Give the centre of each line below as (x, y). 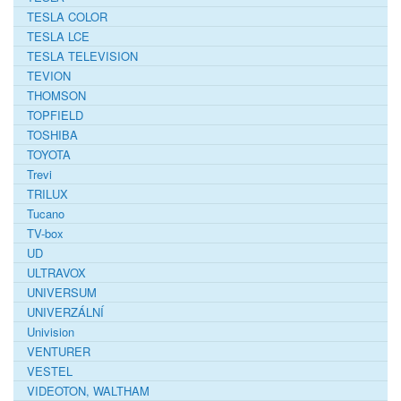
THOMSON (56, 95)
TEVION (49, 75)
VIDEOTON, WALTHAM (88, 390)
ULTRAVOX (56, 272)
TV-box (45, 233)
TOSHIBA (52, 134)
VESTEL (50, 371)
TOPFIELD (55, 115)
